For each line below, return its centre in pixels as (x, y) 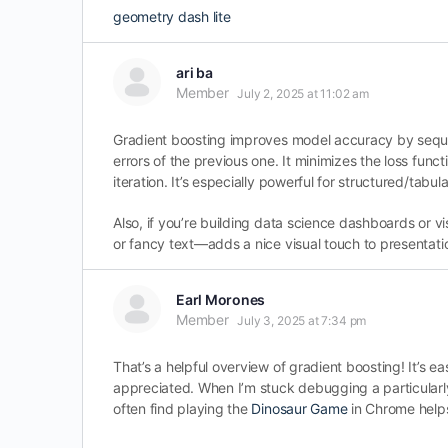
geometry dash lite (172, 16)
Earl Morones (221, 299)
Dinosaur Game (299, 408)
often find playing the (182, 408)
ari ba (194, 72)
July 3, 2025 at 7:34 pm (302, 320)
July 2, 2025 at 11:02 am (303, 93)
